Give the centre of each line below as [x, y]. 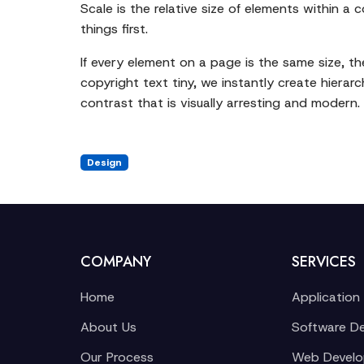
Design [104, 162]
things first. [114, 29]
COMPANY [116, 262]
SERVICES [323, 262]
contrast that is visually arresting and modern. [220, 103]
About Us [108, 327]
